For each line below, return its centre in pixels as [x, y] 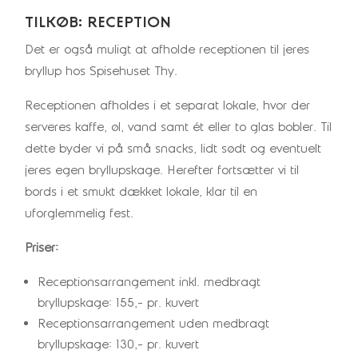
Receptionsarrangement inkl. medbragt [149, 282]
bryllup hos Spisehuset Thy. [101, 71]
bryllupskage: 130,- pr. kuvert [119, 344]
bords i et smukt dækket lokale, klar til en [141, 191]
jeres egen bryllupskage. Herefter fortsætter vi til [162, 170]
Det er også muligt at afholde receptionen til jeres [167, 49]
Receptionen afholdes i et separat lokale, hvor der [168, 105]
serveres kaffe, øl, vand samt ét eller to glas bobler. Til [179, 127]
